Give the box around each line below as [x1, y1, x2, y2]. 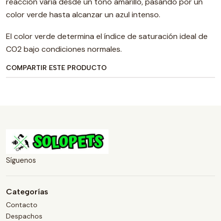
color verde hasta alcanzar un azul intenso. [6, 9, 160, 20]
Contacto [6, 200, 37, 209]
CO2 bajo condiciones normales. [6, 44, 122, 55]
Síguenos [6, 156, 36, 165]
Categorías [6, 187, 48, 197]
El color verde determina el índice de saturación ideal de [6, 31, 208, 42]
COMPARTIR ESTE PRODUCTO [6, 64, 107, 72]
